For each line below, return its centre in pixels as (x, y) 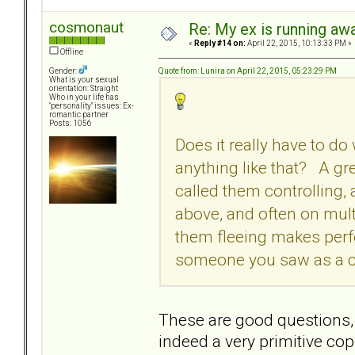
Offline (71, 52)
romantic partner (79, 115)
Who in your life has (84, 97)
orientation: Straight (84, 89)
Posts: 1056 (71, 124)
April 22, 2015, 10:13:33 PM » (299, 44)
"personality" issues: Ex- (92, 106)
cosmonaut (86, 28)
